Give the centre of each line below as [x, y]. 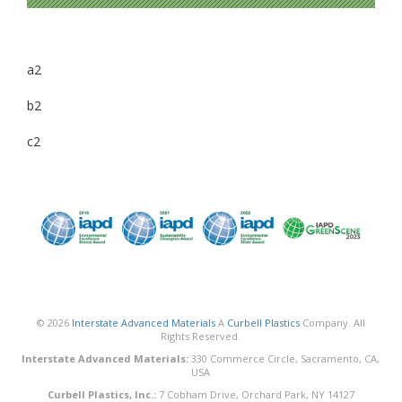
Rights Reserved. [201, 336]
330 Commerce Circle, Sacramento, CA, [284, 358]
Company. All [332, 322]
